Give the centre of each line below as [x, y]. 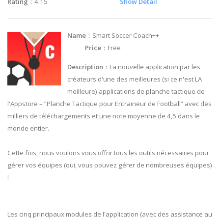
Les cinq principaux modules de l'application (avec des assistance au [110, 214]
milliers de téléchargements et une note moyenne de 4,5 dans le [104, 116]
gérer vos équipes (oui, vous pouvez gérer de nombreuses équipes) [110, 165]
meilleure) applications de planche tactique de [136, 92]
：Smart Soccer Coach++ [149, 36]
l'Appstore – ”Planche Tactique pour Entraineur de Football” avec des [110, 104]
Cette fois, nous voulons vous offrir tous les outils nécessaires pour [108, 153]
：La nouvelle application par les [152, 67]
